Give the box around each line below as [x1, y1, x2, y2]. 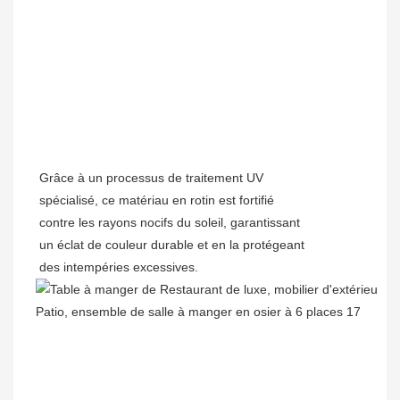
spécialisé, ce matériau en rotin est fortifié [39, 192, 274, 207]
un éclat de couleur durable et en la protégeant [39, 237, 304, 252]
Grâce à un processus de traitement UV [39, 170, 263, 185]
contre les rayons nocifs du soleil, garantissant [39, 214, 300, 229]
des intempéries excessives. [39, 259, 198, 274]
